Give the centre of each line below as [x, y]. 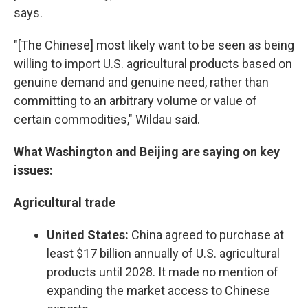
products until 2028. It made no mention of [163, 272]
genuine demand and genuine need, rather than [141, 82]
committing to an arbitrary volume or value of [135, 101]
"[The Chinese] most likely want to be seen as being [154, 45]
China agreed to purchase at [206, 235]
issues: [33, 170]
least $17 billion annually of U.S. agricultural [163, 253]
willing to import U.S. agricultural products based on [153, 64]
